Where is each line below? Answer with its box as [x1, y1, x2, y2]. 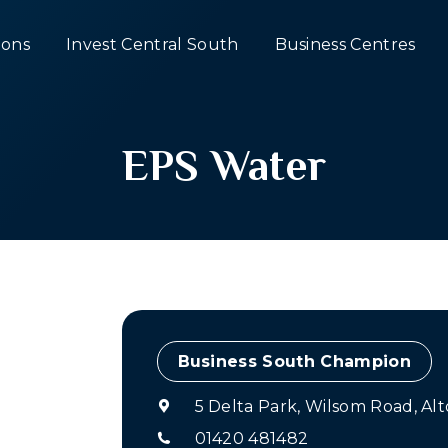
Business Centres [274, 35, 416, 54]
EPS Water [121, 140, 327, 190]
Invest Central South [66, 35, 239, 54]
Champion [320, 352, 411, 371]
